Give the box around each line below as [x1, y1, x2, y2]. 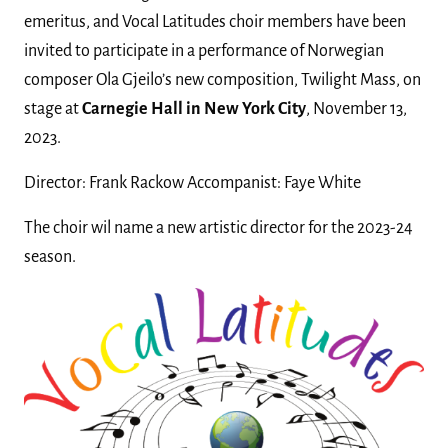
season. [24, 247, 76, 266]
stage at [24, 99, 82, 118]
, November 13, [306, 99, 407, 118]
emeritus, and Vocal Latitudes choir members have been [24, 12, 406, 31]
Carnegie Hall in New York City [82, 99, 306, 118]
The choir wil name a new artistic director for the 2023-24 [24, 218, 413, 237]
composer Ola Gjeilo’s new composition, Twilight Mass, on [24, 70, 421, 89]
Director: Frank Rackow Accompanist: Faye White [24, 173, 361, 192]
